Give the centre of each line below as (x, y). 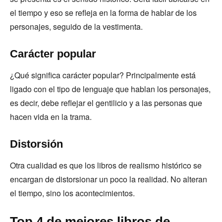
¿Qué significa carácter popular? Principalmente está (103, 75)
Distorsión (38, 144)
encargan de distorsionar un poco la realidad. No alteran (109, 179)
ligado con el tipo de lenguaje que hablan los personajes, (110, 89)
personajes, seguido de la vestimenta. (77, 27)
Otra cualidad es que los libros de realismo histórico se (106, 165)
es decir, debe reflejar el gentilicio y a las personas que (106, 103)
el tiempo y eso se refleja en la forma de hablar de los (103, 13)
